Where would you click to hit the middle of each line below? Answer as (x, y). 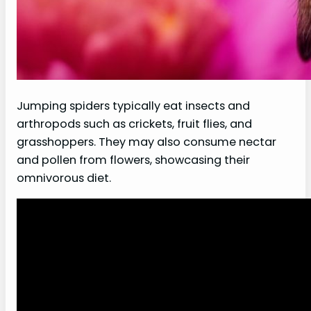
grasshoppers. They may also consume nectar (146, 142)
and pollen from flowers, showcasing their (133, 160)
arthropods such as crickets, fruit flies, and (134, 124)
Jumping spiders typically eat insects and (133, 106)
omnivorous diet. (64, 178)
